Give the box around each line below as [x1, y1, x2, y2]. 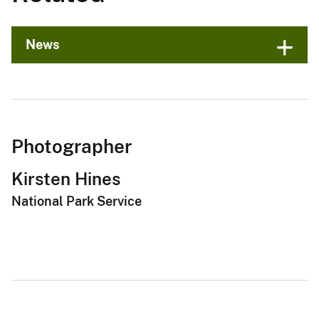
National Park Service [11, 194, 142, 209]
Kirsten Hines [11, 168, 120, 189]
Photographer [11, 135, 132, 157]
